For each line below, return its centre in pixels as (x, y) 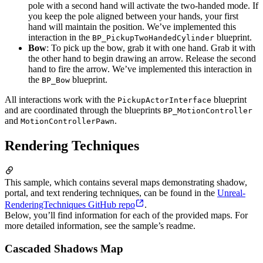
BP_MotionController (208, 111)
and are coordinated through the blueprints (84, 110)
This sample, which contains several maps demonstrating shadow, (126, 182)
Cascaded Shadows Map (64, 248)
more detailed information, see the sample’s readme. (100, 225)
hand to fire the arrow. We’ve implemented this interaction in (140, 69)
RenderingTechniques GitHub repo (70, 204)
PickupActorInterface (164, 100)
